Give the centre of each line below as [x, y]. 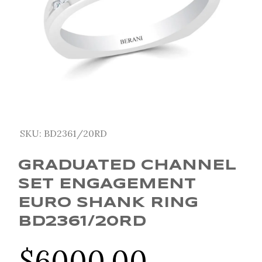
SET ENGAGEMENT [107, 185]
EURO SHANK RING [108, 203]
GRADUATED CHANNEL [127, 166]
